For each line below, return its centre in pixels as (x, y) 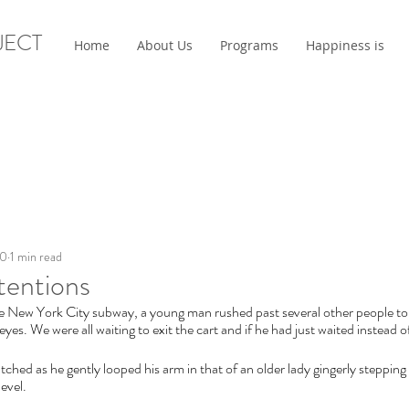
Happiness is (345, 45)
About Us (165, 45)
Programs (249, 45)
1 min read (36, 257)
